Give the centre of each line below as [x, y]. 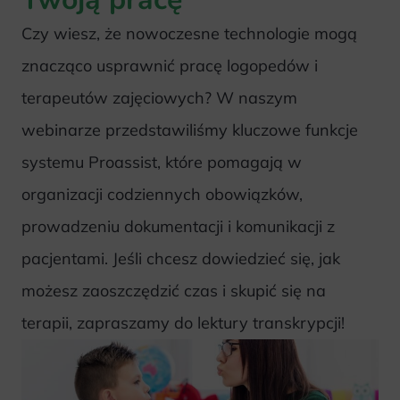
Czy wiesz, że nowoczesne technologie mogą [189, 33]
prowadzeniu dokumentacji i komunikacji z [178, 226]
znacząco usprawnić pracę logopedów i [170, 66]
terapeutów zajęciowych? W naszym [159, 98]
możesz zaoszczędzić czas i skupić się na [174, 291]
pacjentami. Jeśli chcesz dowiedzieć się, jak [181, 258]
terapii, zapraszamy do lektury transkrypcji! [183, 323]
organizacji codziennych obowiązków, [162, 194]
